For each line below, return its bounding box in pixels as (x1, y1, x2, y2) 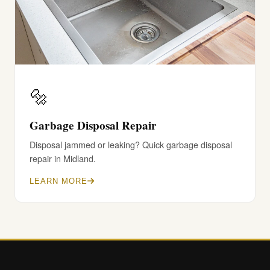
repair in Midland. (30, 152, 96, 165)
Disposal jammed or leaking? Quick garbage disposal (30, 138, 232, 151)
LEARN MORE (30, 177, 88, 186)
